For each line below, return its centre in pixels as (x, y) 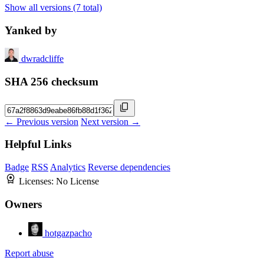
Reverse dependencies (129, 167)
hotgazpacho (68, 233)
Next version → (110, 121)
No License (77, 181)
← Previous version (42, 121)
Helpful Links (38, 144)
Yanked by (31, 30)
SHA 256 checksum (52, 82)
